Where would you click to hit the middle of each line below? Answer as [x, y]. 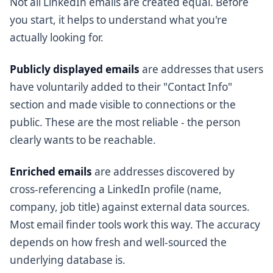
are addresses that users [201, 69]
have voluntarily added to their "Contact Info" [121, 87]
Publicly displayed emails [75, 69]
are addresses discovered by [163, 172]
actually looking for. [57, 37]
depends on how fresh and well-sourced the [118, 243]
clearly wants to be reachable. [83, 140]
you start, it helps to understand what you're [119, 19]
